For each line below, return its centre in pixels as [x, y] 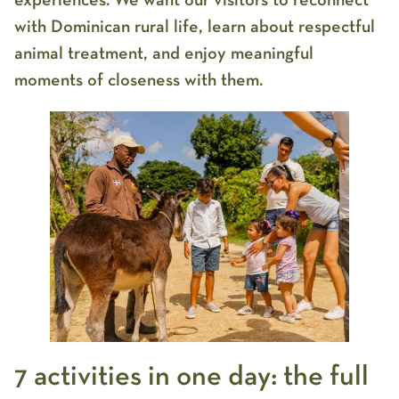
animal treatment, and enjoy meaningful [164, 54]
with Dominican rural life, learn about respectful [195, 27]
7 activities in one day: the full [191, 376]
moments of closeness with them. [138, 81]
